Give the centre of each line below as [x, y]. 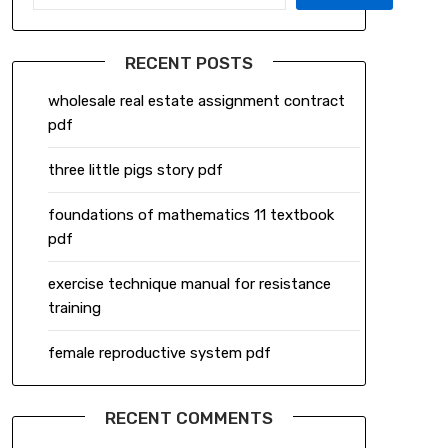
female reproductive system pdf [159, 353]
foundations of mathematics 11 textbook [190, 215]
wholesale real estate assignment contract [196, 101]
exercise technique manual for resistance [189, 284]
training [74, 308]
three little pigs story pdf [135, 170]
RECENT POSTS [188, 63]
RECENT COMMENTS [188, 418]
